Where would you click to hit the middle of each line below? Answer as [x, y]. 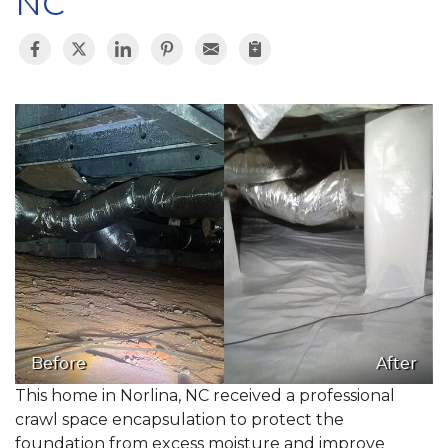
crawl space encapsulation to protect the [179, 420]
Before [58, 364]
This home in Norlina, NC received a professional [205, 396]
